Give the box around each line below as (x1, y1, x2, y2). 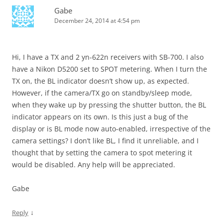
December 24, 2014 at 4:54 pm (54, 16, 140, 25)
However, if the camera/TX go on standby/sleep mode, (12, 88, 192, 98)
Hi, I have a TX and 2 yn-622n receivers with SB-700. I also (12, 52, 204, 62)
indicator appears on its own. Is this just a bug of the (12, 112, 188, 121)
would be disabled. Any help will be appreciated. (12, 160, 175, 169)
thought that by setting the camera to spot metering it (12, 148, 192, 157)
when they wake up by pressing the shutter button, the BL (12, 100, 206, 110)
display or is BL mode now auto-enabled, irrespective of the (12, 124, 211, 133)
